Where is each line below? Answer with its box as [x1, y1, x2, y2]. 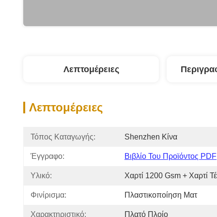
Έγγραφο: [31, 152, 64, 160]
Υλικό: [31, 171, 52, 180]
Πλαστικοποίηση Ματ [124, 191, 197, 199]
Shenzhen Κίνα [124, 133, 177, 141]
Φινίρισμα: [31, 191, 66, 199]
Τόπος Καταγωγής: [31, 133, 95, 141]
